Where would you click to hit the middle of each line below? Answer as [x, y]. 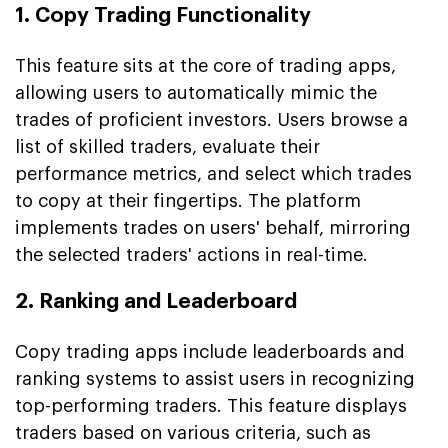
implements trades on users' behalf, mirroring [213, 227]
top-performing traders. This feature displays [211, 405]
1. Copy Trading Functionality [163, 15]
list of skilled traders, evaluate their [167, 146]
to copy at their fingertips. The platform [188, 200]
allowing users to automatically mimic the [196, 92]
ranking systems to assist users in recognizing [215, 378]
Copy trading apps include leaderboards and [210, 351]
